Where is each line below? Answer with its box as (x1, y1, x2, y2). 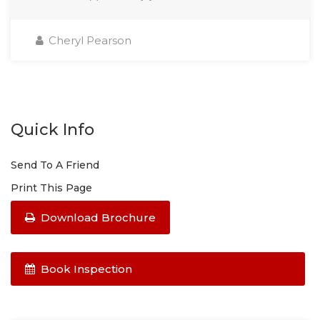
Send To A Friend (11, 158, 99, 171)
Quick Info (11, 119, 94, 139)
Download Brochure (38, 210, 156, 224)
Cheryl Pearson (46, 33, 131, 47)
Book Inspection (38, 261, 132, 276)
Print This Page (11, 181, 92, 194)
